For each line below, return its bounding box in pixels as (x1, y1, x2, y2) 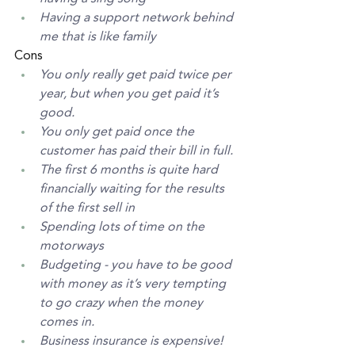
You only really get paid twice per (40, 69, 235, 82)
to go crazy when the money (40, 297, 206, 311)
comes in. (40, 316, 97, 330)
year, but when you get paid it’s (40, 88, 222, 101)
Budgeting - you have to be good (40, 259, 235, 273)
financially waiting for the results (40, 183, 227, 197)
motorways (40, 240, 104, 254)
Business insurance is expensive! (40, 335, 226, 349)
